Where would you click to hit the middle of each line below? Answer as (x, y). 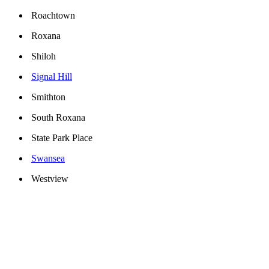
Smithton (48, 97)
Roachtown (53, 16)
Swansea (48, 159)
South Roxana (58, 118)
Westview (50, 179)
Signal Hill (52, 77)
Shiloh (44, 56)
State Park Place (62, 138)
